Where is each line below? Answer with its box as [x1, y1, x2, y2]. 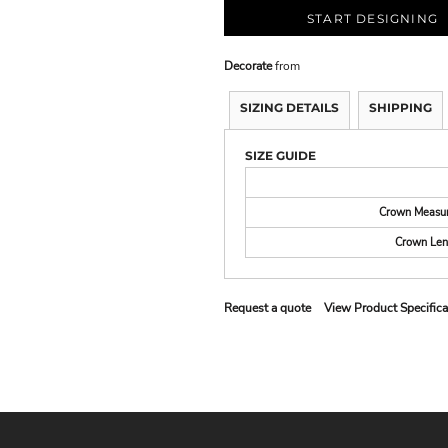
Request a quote [224, 300, 311, 316]
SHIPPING [369, 100, 432, 115]
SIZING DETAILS [240, 100, 339, 115]
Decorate [224, 58, 272, 74]
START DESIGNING [307, 11, 438, 27]
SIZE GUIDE [245, 148, 316, 163]
